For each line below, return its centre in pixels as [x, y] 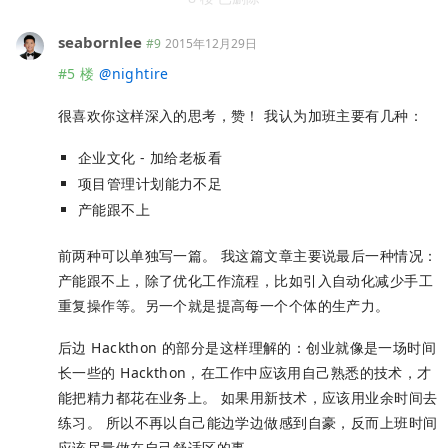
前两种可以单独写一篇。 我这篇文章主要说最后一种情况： [248, 256]
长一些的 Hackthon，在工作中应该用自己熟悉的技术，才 [245, 372]
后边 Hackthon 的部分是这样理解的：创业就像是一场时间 [247, 347]
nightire [140, 74]
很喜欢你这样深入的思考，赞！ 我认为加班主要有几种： [240, 116]
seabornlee [100, 42]
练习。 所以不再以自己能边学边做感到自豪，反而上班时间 [248, 422]
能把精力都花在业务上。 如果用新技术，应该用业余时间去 [248, 397]
